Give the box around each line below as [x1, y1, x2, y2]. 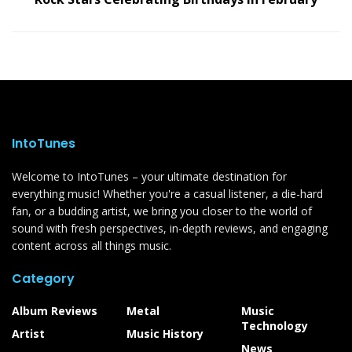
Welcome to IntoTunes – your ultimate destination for [12, 168, 287, 184]
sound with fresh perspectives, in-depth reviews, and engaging [12, 220, 328, 236]
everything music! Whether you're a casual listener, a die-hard [12, 185, 323, 201]
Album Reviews [12, 302, 97, 318]
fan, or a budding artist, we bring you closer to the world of [12, 203, 312, 218]
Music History [126, 325, 203, 341]
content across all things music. [12, 237, 171, 253]
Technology [241, 317, 308, 333]
